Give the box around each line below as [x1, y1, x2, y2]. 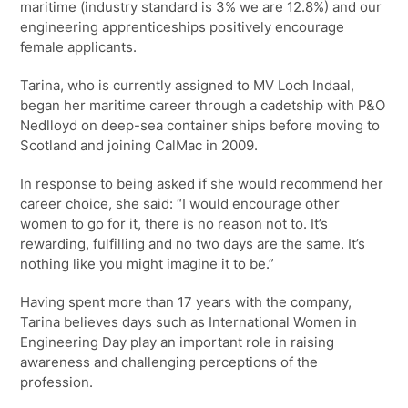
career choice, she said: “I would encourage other [20, 194, 341, 212]
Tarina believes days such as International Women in [20, 312, 358, 331]
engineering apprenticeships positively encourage [20, 17, 345, 36]
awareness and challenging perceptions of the [20, 352, 319, 371]
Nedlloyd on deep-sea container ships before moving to [20, 116, 381, 134]
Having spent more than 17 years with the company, [20, 292, 352, 311]
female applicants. [20, 37, 138, 56]
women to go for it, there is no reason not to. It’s [20, 214, 329, 232]
